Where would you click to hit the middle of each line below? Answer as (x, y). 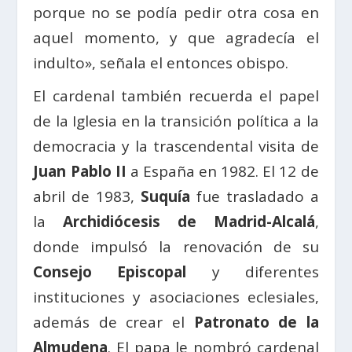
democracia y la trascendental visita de (176, 146)
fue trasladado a (255, 196)
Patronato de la (256, 322)
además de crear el (114, 322)
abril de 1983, (87, 196)
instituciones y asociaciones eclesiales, (176, 297)
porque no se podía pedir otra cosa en (176, 12)
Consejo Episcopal (110, 271)
